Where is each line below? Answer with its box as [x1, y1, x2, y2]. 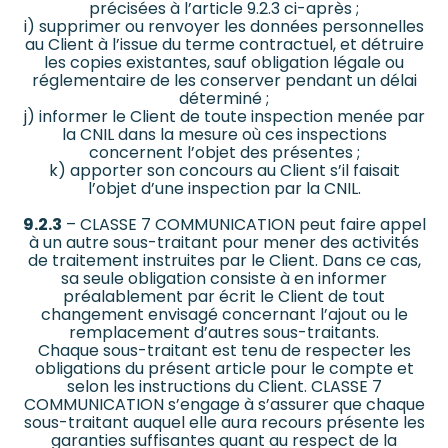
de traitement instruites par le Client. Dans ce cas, [27, 249, 421, 273]
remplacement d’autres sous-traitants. [69, 321, 379, 345]
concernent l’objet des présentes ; [88, 141, 360, 165]
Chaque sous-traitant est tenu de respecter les [37, 339, 411, 363]
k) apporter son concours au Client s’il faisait [48, 159, 400, 183]
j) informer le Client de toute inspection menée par [23, 105, 425, 129]
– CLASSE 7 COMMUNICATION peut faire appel [61, 213, 426, 237]
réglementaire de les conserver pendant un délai [31, 69, 417, 93]
